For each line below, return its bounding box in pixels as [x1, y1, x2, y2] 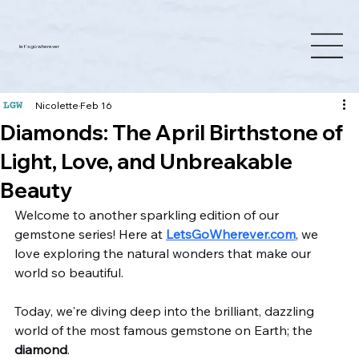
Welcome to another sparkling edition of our [14, 207, 282, 223]
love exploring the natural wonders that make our [14, 245, 314, 261]
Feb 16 [80, 99, 112, 111]
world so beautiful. [14, 264, 127, 280]
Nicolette [35, 99, 79, 111]
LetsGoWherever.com [166, 226, 296, 242]
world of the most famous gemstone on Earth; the [14, 322, 316, 338]
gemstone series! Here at [14, 226, 166, 242]
